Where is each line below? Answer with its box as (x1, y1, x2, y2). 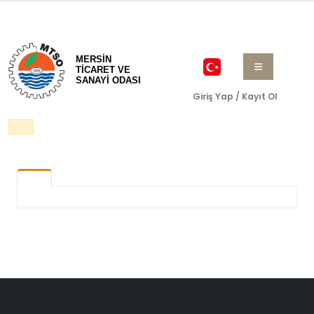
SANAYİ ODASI (76, 75, 141, 86)
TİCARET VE (76, 64, 130, 75)
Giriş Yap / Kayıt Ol (192, 90, 278, 103)
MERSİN (76, 54, 111, 64)
